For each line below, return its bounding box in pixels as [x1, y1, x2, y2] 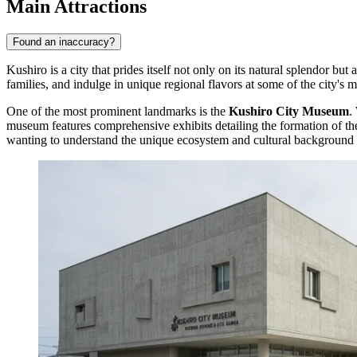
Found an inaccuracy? [13, 35, 115, 48]
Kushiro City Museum [229, 104, 349, 118]
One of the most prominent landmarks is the [6, 104, 229, 118]
